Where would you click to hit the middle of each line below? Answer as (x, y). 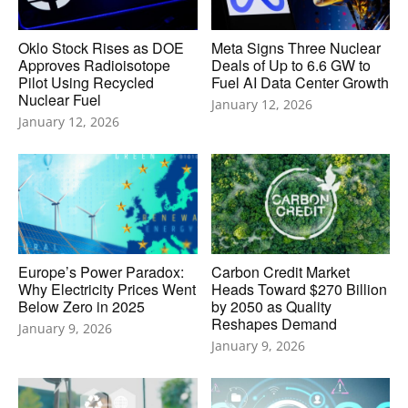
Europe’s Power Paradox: (101, 271)
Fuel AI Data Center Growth (300, 82)
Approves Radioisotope (94, 65)
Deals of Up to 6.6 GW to (291, 65)
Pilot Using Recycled (86, 82)
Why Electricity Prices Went (107, 289)
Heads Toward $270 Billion (299, 289)
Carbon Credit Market (280, 271)
